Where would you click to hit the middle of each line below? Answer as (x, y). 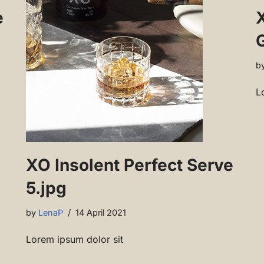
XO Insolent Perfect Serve (130, 165)
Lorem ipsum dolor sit (75, 240)
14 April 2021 (101, 213)
